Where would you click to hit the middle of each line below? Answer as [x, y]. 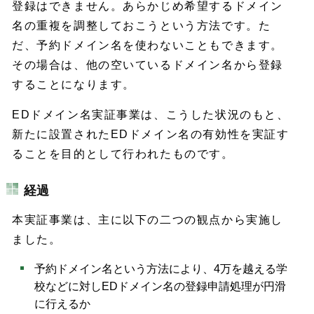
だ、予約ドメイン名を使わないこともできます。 [148, 45]
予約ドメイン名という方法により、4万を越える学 [161, 269]
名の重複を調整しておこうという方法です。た [142, 25]
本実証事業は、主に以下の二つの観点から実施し [148, 219]
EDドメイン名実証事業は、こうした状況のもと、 [151, 115]
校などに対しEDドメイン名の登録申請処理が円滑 [161, 287]
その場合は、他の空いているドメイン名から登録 [148, 64]
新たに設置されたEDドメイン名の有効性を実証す [151, 135]
